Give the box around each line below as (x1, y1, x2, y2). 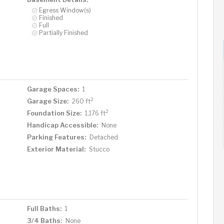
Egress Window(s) (38, 6, 91, 14)
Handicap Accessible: (26, 120, 98, 129)
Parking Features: (26, 132, 86, 141)
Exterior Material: (26, 144, 85, 153)
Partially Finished (38, 28, 88, 36)
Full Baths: (26, 204, 61, 212)
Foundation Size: (26, 108, 81, 117)
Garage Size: (26, 96, 68, 105)
